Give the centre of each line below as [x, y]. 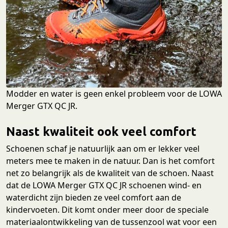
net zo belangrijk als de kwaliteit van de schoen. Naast [110, 173]
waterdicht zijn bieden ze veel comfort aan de [94, 198]
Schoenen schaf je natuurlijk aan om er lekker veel [103, 149]
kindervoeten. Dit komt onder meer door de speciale [107, 210]
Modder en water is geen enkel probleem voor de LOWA [114, 94]
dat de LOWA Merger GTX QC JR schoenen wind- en [104, 186]
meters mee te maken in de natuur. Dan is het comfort [110, 161]
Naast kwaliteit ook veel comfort [101, 132]
